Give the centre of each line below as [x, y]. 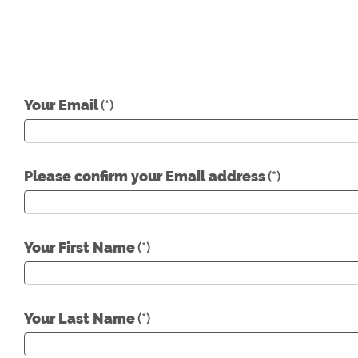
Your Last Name [80, 319]
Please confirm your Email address [145, 177]
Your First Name [80, 248]
